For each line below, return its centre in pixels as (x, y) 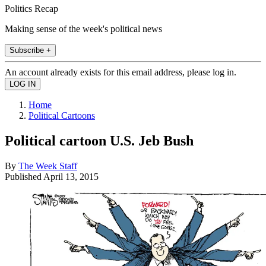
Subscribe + (30, 50)
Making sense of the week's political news (83, 28)
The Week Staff (48, 166)
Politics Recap (31, 8)
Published (24, 176)
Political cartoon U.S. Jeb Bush (99, 140)
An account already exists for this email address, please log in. (121, 72)
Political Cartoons (62, 115)
